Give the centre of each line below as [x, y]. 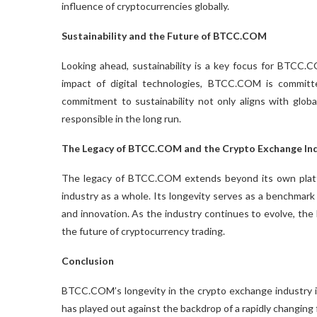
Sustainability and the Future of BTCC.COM [164, 35]
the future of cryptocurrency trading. [143, 231]
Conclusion [88, 260]
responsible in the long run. [121, 118]
